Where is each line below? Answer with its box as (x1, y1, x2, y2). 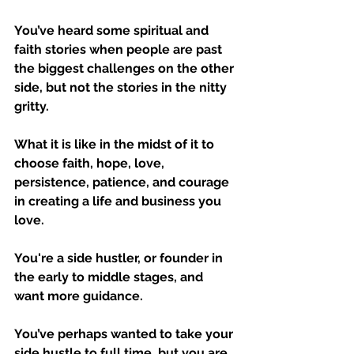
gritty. (14, 99, 52, 115)
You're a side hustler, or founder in (14, 250, 226, 266)
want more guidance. (14, 288, 143, 304)
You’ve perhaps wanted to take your (14, 326, 236, 342)
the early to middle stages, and (14, 269, 206, 285)
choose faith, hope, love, (14, 156, 168, 171)
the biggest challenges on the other (14, 61, 237, 77)
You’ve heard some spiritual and (14, 23, 212, 39)
